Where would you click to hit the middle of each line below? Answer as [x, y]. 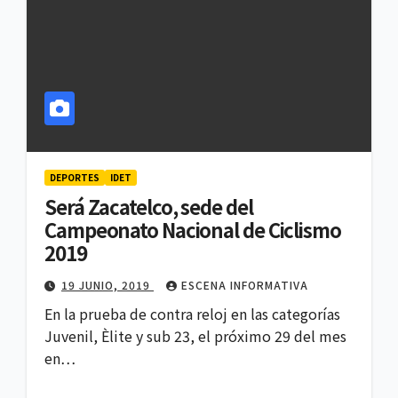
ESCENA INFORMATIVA [245, 285]
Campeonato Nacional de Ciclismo [193, 230]
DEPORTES [75, 178]
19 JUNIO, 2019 [107, 285]
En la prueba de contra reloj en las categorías [192, 314]
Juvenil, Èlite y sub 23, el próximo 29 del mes [195, 336]
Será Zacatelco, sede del [149, 207]
